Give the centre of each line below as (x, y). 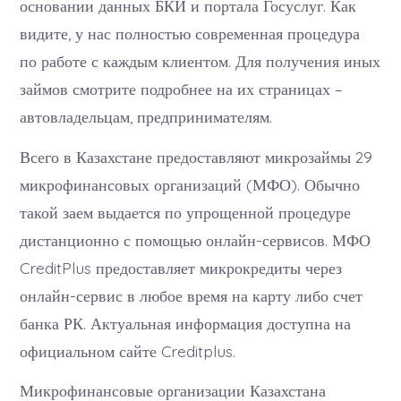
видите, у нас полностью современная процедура (190, 34)
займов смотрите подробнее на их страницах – (182, 89)
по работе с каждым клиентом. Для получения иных (200, 61)
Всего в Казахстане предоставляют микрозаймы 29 (196, 156)
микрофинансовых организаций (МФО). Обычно (190, 184)
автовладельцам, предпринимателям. (146, 117)
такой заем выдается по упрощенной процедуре (186, 212)
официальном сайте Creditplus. (128, 350)
